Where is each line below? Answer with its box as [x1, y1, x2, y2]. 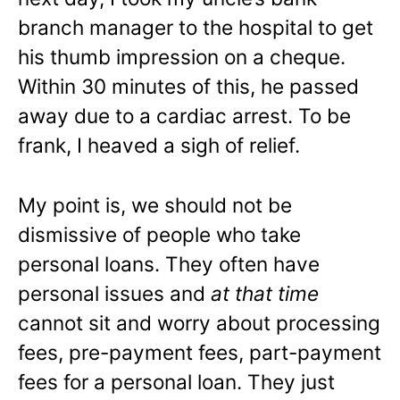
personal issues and [18, 281, 211, 306]
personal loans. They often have [18, 252, 320, 277]
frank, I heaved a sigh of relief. [18, 133, 300, 158]
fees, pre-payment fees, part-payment [18, 340, 381, 365]
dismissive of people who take [18, 222, 301, 247]
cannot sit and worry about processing [18, 311, 380, 336]
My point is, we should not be [18, 193, 292, 218]
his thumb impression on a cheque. [18, 45, 351, 70]
